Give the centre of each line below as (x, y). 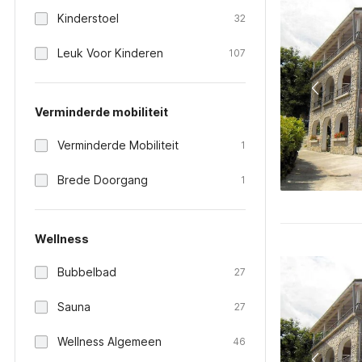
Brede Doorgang (103, 180)
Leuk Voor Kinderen (110, 53)
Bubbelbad (87, 272)
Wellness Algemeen (109, 341)
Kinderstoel (88, 18)
